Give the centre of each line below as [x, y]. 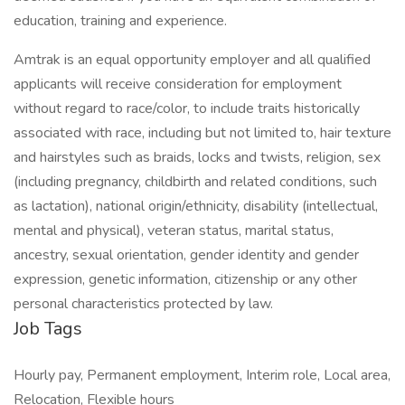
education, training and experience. [120, 21]
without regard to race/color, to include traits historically [187, 108]
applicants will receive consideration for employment [178, 84]
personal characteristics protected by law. [143, 304]
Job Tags [48, 329]
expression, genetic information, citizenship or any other [185, 279]
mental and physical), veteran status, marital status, [174, 231]
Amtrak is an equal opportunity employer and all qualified [192, 60]
